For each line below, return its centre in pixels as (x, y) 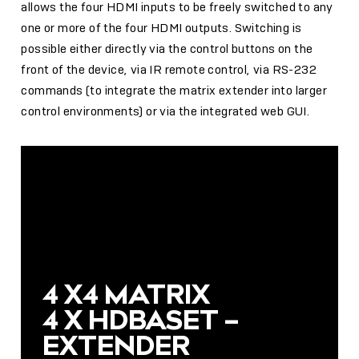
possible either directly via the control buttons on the (167, 49)
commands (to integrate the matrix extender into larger (174, 91)
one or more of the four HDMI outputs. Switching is (161, 28)
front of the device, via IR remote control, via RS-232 (169, 70)
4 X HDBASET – (140, 321)
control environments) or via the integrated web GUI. (165, 112)
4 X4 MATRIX (126, 295)
